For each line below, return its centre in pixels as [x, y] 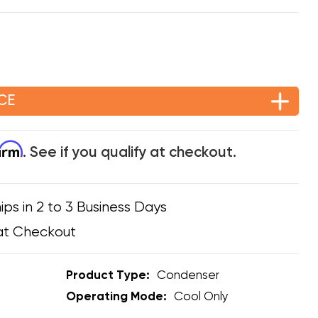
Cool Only [201, 297]
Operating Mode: [116, 297]
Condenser [188, 276]
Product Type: [108, 276]
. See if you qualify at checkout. [129, 153]
